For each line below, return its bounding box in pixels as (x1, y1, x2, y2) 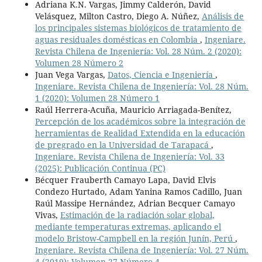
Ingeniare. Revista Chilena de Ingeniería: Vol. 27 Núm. (35, 244, 249, 256)
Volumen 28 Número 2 (35, 57, 123, 68)
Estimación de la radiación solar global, (60, 209, 215, 220)
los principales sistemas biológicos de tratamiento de (35, 22, 242, 33)
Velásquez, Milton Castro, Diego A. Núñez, (35, 10, 202, 22)
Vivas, (35, 209, 60, 220)
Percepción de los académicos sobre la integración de (35, 115, 246, 127)
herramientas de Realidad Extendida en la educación (35, 127, 245, 139)
